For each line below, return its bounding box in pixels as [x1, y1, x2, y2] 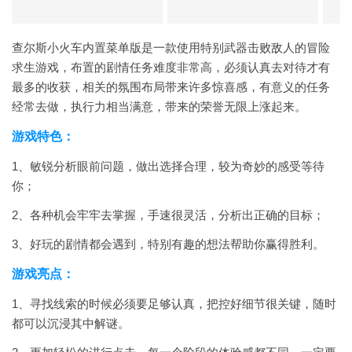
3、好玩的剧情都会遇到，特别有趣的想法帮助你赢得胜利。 [12, 237, 324, 251]
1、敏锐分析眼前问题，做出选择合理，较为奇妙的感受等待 [12, 159, 324, 173]
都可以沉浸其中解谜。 [12, 317, 130, 330]
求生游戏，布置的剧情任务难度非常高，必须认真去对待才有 [12, 60, 330, 74]
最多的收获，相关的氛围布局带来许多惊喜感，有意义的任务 [12, 80, 330, 93]
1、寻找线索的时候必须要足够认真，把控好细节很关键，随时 [12, 297, 336, 310]
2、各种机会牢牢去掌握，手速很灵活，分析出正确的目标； [12, 208, 324, 222]
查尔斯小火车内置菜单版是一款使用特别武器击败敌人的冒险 [12, 41, 330, 54]
